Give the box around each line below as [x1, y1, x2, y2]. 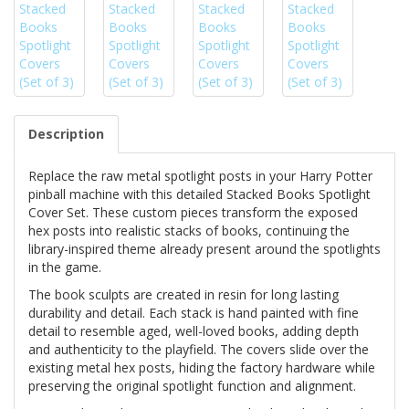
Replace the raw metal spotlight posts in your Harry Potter [28, 167, 372, 185]
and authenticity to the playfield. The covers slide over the [28, 341, 369, 359]
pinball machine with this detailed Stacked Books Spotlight [28, 185, 371, 204]
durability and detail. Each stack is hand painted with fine [28, 304, 359, 322]
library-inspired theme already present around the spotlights [28, 240, 381, 258]
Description [28, 125, 104, 143]
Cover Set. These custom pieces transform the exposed [28, 204, 358, 222]
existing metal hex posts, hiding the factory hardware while [28, 359, 375, 377]
